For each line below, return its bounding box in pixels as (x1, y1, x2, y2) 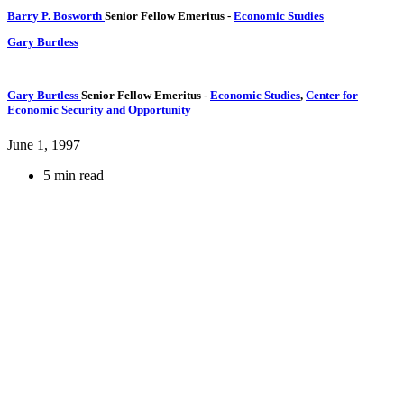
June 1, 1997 (7, 136, 80, 152)
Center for (306, 87, 358, 102)
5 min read (43, 167, 104, 183)
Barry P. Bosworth (7, 8, 102, 23)
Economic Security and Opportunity (7, 102, 191, 116)
